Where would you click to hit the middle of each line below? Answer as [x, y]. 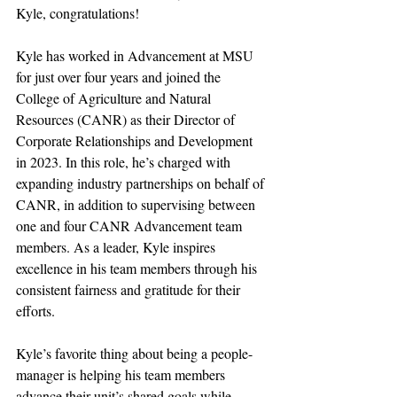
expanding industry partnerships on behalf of [142, 183]
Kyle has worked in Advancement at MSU [136, 56]
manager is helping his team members [122, 375]
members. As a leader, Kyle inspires [117, 247]
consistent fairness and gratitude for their [130, 290]
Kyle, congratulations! [78, 13]
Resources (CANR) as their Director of [127, 120]
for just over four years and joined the [120, 77]
